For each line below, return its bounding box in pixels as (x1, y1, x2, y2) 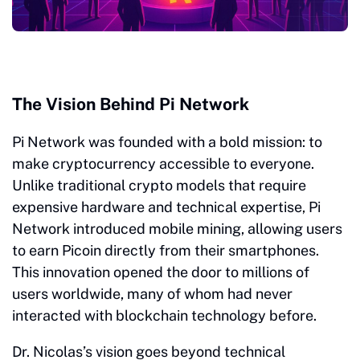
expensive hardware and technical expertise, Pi (12, 198, 321, 215)
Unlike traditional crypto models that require (12, 176, 306, 194)
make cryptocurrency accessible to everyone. (12, 154, 314, 172)
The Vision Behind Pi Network (12, 93, 249, 114)
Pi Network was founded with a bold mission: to (12, 133, 322, 150)
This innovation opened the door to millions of (12, 263, 309, 280)
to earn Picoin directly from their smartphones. (12, 241, 319, 259)
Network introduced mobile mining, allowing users (12, 219, 342, 237)
